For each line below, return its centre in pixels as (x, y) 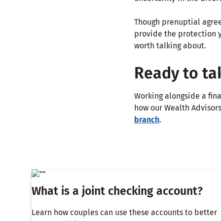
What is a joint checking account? (117, 191)
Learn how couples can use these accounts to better (124, 212)
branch (147, 119)
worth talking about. (170, 45)
